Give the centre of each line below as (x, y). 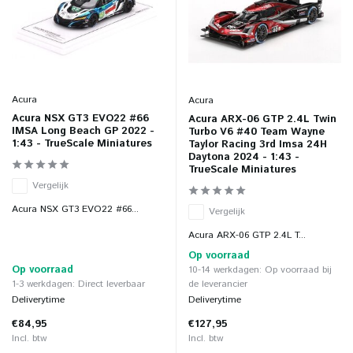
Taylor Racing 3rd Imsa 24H (258, 144)
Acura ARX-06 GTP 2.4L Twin (262, 119)
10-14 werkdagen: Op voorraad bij (260, 269)
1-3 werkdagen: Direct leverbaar (78, 284)
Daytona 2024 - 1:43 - (244, 157)
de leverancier (218, 284)
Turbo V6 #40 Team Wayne (256, 132)
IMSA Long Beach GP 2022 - (83, 131)
